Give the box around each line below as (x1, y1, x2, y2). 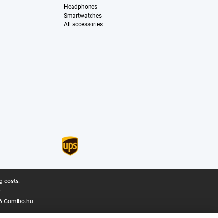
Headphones (63, 3, 97, 11)
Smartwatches (63, 12, 102, 19)
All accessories (63, 21, 103, 28)
